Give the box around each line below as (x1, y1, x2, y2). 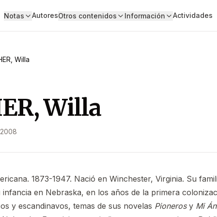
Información (124, 12, 165, 20)
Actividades (172, 11, 213, 19)
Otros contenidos (58, 12, 117, 20)
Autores (31, 11, 58, 19)
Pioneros (155, 201, 186, 211)
